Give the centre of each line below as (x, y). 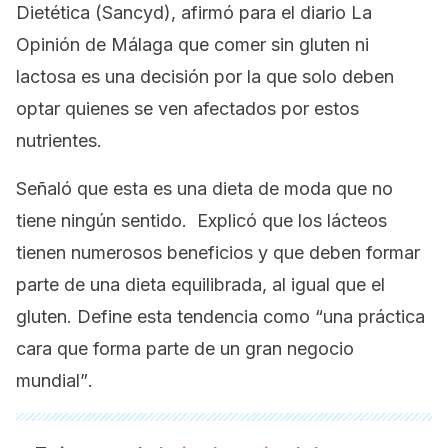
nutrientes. (59, 140)
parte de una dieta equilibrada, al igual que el (200, 284)
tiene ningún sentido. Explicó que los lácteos (201, 220)
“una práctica (370, 316)
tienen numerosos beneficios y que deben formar (218, 252)
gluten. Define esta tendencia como (165, 316)
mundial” (52, 380)
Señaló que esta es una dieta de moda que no (204, 188)
